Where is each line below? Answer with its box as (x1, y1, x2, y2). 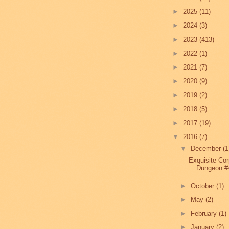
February (191, 209, 219, 217)
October (191, 181, 217, 190)
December (191, 144, 223, 152)
